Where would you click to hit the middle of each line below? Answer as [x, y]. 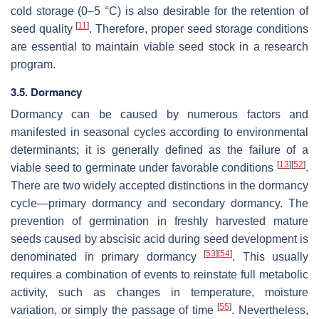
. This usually [270, 256]
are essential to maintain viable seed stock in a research [159, 46]
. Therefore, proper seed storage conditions [199, 28]
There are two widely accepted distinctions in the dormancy [159, 185]
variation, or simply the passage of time [114, 310]
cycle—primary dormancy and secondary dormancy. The [159, 203]
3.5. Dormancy [46, 91]
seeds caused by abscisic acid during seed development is [159, 239]
